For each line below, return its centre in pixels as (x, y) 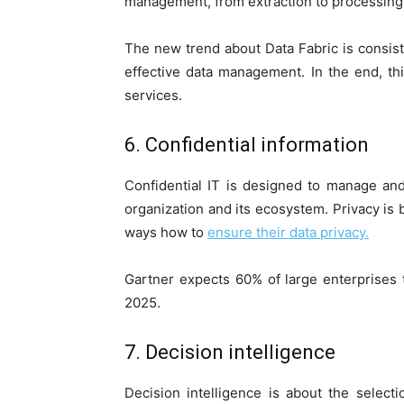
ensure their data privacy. (288, 233)
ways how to (166, 233)
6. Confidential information (247, 145)
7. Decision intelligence (230, 353)
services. (153, 96)
